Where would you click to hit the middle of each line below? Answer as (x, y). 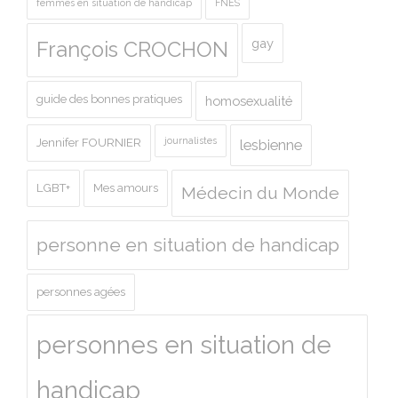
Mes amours (126, 187)
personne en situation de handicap (188, 245)
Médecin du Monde (260, 193)
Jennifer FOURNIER (89, 142)
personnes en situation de (184, 345)
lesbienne (271, 145)
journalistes (191, 140)
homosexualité (249, 100)
